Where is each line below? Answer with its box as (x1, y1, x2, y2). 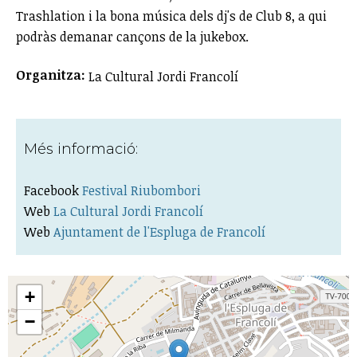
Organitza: (16, 65, 88, 84)
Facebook (24, 181, 82, 199)
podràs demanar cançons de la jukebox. (16, 27, 249, 45)
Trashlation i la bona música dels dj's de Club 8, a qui (16, 6, 327, 25)
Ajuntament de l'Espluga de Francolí (53, 222, 265, 241)
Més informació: (24, 139, 142, 158)
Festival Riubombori (82, 181, 201, 199)
